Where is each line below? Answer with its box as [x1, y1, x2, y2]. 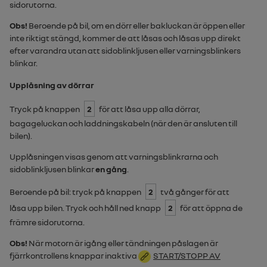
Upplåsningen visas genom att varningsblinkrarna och [10, 151, 218, 162]
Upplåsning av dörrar [10, 80, 94, 91]
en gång [95, 164, 127, 175]
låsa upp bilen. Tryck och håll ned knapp [10, 203, 162, 213]
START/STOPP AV [153, 250, 221, 261]
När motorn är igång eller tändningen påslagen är [27, 238, 218, 249]
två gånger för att [159, 187, 229, 197]
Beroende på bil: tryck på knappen [10, 187, 142, 197]
